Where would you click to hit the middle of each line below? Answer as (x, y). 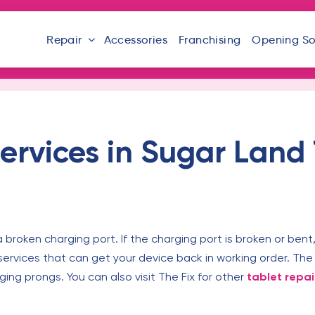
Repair (64, 39)
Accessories (135, 39)
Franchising (210, 39)
